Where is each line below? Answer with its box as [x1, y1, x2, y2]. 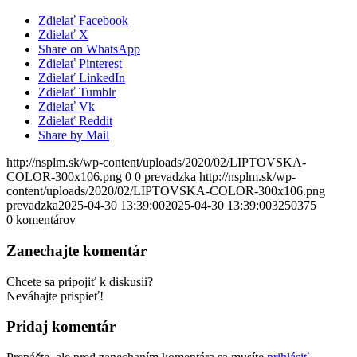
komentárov [16, 213, 76, 227]
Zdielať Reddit [38, 114, 112, 128]
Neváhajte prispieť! [6, 288, 104, 303]
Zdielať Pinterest [38, 57, 122, 71]
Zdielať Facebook [38, 14, 128, 28]
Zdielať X [38, 28, 88, 42]
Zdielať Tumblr [38, 85, 116, 100]
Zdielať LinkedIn [38, 71, 125, 85]
